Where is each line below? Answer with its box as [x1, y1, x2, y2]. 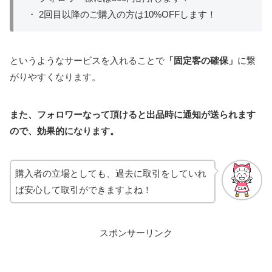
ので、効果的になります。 [10, 125, 119, 136]
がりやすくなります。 [10, 72, 101, 83]
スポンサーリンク [100, 227, 172, 238]
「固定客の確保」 [165, 55, 237, 66]
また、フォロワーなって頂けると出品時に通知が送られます [10, 109, 256, 120]
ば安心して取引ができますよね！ [15, 185, 152, 195]
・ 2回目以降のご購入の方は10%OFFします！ [27, 8, 216, 19]
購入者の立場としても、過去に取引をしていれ [15, 168, 206, 179]
